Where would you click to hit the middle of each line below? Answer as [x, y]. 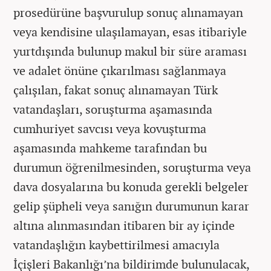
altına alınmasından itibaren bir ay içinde [124, 225]
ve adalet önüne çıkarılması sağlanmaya [120, 70]
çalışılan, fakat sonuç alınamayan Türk [116, 90]
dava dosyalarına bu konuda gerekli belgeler [131, 187]
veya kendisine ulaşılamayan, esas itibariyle [130, 32]
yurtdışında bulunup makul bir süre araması [130, 51]
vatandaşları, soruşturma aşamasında [113, 109]
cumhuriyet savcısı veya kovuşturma [110, 129]
